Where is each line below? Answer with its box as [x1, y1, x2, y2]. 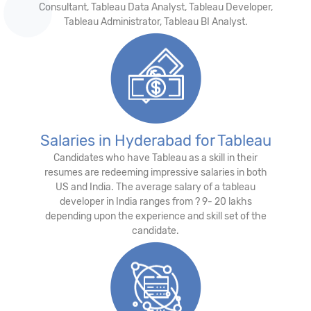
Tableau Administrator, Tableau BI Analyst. [63, 15, 248, 28]
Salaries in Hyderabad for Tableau [40, 131, 271, 150]
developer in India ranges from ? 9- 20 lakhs [59, 195, 252, 208]
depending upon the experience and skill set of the [44, 210, 267, 222]
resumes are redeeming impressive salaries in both [44, 166, 267, 178]
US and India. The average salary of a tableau [56, 180, 255, 193]
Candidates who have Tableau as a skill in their [53, 151, 258, 164]
